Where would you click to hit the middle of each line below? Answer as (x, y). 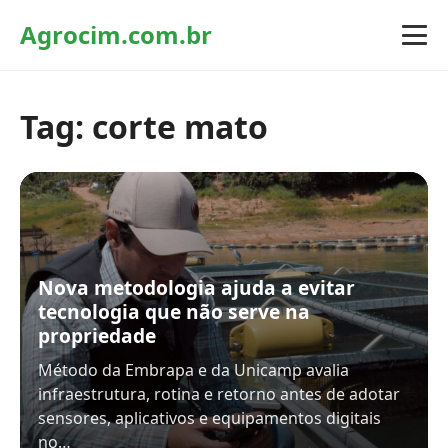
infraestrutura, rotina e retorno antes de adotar (219, 394)
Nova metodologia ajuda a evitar (196, 287)
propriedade (97, 335)
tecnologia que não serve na (174, 311)
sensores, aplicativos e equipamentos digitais (209, 418)
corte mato (180, 126)
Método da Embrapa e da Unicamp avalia (193, 370)
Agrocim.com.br (116, 34)
